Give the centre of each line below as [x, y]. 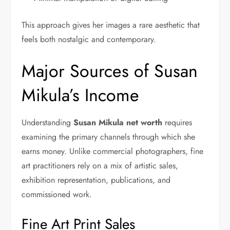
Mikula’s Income [81, 95]
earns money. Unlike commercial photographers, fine [113, 151]
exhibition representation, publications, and [96, 180]
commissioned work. [57, 195]
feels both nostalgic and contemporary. [89, 40]
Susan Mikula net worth [118, 123]
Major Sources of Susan [110, 71]
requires [177, 123]
